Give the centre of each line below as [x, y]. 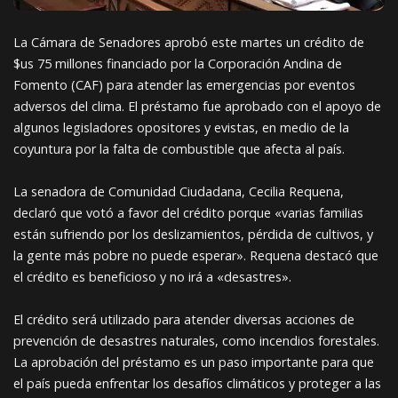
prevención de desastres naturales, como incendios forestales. [196, 341]
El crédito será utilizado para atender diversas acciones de [184, 320]
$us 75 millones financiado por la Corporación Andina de [178, 64]
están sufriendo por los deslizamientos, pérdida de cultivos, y [193, 235]
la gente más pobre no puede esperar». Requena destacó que [196, 256]
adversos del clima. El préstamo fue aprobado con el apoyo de [197, 107]
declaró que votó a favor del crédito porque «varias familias [188, 213]
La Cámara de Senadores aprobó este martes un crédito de [189, 43]
